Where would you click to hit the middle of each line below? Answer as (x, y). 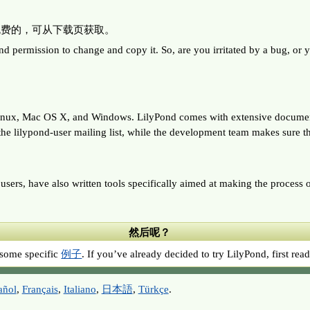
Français (40, 289)
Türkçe (153, 289)
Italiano (80, 289)
